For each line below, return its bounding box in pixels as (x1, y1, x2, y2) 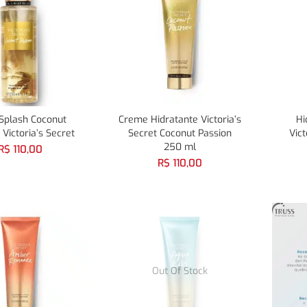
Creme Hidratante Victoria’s (119, 113, 242, 127)
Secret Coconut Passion (128, 127, 232, 140)
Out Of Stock (152, 264, 208, 278)
